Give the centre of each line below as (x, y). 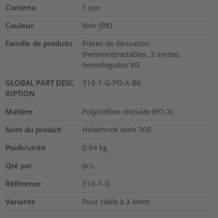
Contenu (21, 8)
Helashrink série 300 (117, 130)
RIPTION (20, 94)
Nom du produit (34, 130)
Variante (21, 202)
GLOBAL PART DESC (40, 83)
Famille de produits (39, 44)
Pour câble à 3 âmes (116, 202)
